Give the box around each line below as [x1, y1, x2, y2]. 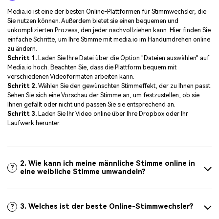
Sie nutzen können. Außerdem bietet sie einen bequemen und [7, 17, 178, 25]
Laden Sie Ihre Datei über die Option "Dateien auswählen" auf [37, 54, 209, 62]
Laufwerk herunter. [7, 119, 61, 127]
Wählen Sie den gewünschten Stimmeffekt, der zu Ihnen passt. [37, 82, 212, 90]
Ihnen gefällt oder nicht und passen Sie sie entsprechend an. [7, 101, 175, 109]
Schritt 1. [7, 54, 37, 62]
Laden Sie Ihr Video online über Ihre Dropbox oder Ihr [37, 110, 188, 118]
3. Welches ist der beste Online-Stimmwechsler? [20, 202, 194, 211]
